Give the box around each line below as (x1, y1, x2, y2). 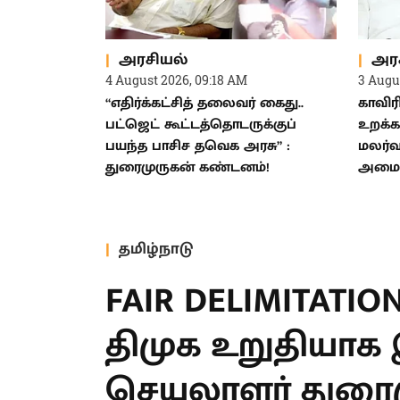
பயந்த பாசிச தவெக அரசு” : (105, 109, 290, 134)
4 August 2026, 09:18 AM (105, 46, 247, 64)
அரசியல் (119, 21, 187, 48)
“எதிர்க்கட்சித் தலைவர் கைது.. (105, 66, 304, 91)
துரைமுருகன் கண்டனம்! (105, 130, 270, 155)
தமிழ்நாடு (119, 210, 193, 237)
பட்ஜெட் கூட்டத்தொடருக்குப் (105, 87, 296, 112)
